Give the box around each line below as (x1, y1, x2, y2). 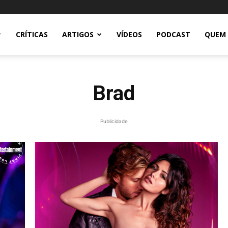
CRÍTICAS (16, 30, 48, 39)
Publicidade (100, 118, 128, 124)
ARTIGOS (62, 30, 94, 39)
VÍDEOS (117, 30, 142, 39)
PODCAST (156, 30, 190, 39)
